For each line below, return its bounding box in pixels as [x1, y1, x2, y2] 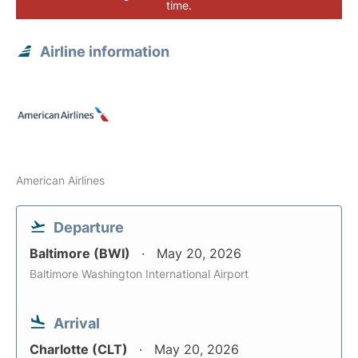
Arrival [54, 315, 100, 332]
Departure [54, 219, 124, 236]
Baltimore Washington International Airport [30, 267, 249, 280]
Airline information [40, 43, 169, 60]
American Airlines [16, 173, 105, 187]
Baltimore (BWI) [30, 245, 133, 261]
